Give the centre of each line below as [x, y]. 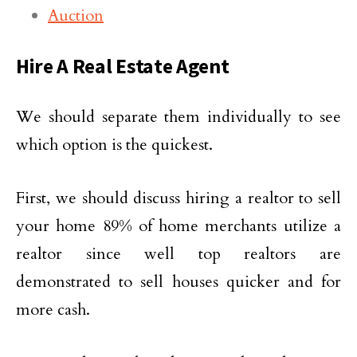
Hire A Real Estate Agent [123, 66]
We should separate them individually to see [178, 117]
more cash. [53, 310]
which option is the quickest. [114, 145]
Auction [76, 16]
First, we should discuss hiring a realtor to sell [178, 198]
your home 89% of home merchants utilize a [178, 226]
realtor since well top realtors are [178, 254]
